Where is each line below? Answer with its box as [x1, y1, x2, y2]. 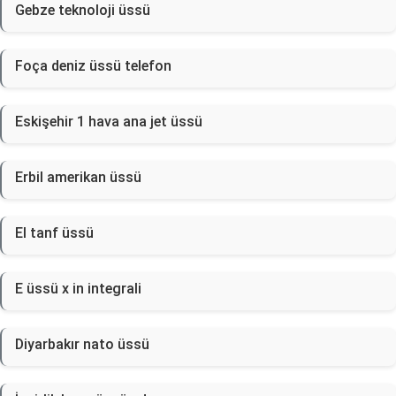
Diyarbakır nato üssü [15, 336, 149, 353]
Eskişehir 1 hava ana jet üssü [15, 113, 202, 130]
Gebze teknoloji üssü [15, 2, 150, 19]
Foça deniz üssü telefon [15, 57, 171, 74]
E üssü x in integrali [15, 280, 141, 297]
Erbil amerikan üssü [15, 169, 141, 186]
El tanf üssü [15, 225, 94, 241]
